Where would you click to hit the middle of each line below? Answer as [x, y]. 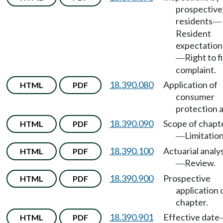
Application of [190, 85]
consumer [195, 97]
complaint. [196, 70]
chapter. [192, 202]
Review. [200, 163]
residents [194, 21]
